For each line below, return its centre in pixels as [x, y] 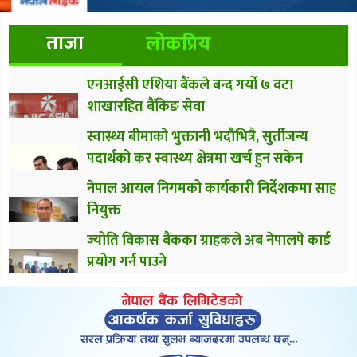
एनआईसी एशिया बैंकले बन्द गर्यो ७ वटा [190, 85]
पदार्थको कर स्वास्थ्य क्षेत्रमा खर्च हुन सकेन [195, 158]
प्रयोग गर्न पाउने [127, 262]
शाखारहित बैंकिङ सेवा [146, 106]
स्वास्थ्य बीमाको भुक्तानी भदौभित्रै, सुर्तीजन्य [198, 137]
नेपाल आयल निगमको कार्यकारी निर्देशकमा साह [212, 188]
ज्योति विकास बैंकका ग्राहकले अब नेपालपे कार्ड [209, 240]
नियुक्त [104, 210]
